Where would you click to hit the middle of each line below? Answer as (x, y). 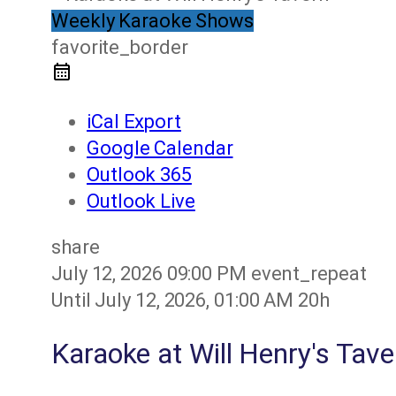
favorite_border (120, 48)
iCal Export (134, 122)
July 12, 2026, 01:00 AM (197, 301)
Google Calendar (160, 148)
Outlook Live (141, 202)
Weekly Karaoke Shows (152, 21)
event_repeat (308, 274)
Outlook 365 (139, 175)
